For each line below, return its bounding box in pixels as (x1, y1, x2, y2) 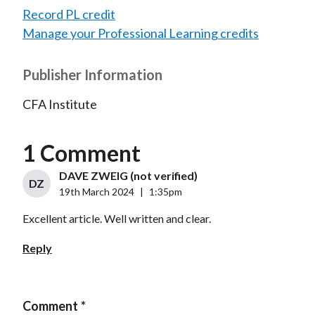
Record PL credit (22, 6, 115, 22)
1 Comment (22, 139, 141, 167)
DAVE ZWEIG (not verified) (58, 169, 198, 183)
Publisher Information (22, 66, 162, 84)
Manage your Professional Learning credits (22, 25, 259, 41)
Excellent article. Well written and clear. (22, 212, 211, 226)
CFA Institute (22, 96, 97, 112)
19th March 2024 (58, 186, 134, 198)
